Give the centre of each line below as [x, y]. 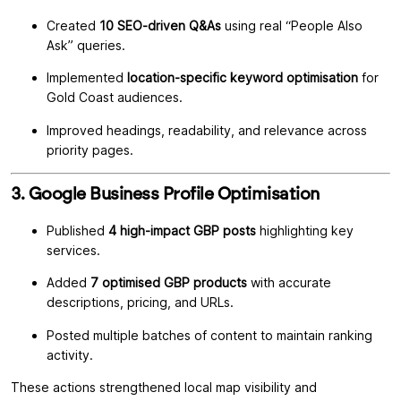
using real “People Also [292, 25]
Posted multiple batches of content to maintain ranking [209, 335]
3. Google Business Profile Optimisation [165, 194]
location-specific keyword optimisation [243, 78]
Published [77, 231]
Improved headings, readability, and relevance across [207, 130]
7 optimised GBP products [169, 283]
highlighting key [305, 231]
